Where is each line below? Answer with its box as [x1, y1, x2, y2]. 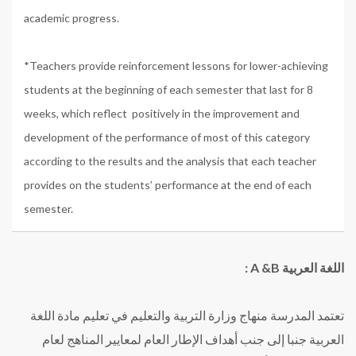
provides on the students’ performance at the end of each [24, 177, 311, 192]
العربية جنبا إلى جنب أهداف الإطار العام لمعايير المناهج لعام [42, 331, 344, 346]
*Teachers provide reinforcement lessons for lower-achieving [24, 58, 328, 72]
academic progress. [24, 10, 119, 25]
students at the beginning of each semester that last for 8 [24, 82, 313, 96]
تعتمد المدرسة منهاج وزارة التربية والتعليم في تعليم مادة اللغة [30, 307, 344, 323]
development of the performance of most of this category [24, 130, 310, 144]
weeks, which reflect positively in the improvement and [24, 106, 300, 120]
